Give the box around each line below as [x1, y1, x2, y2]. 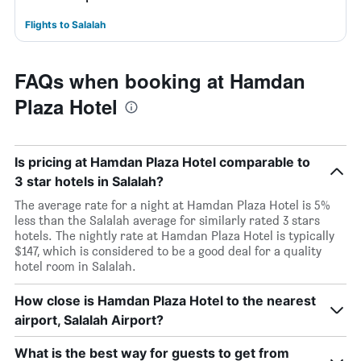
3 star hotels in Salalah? [15, 173, 164, 189]
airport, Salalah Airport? [15, 312, 164, 328]
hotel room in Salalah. [15, 259, 136, 274]
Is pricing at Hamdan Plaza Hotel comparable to [15, 154, 310, 170]
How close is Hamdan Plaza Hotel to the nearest [15, 293, 316, 309]
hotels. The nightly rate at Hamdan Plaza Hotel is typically [15, 228, 334, 243]
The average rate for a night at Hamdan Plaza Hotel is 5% [15, 197, 330, 213]
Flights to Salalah [25, 19, 106, 31]
